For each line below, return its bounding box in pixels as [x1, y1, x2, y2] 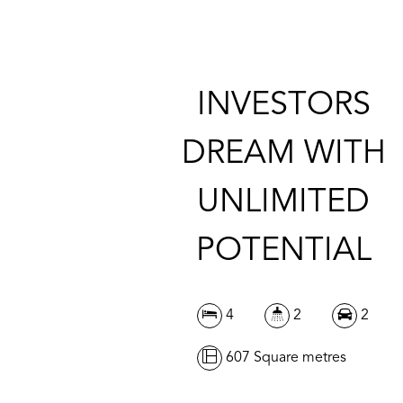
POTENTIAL [195, 235, 372, 268]
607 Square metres [221, 350, 346, 365]
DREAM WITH [181, 138, 386, 171]
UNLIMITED [197, 186, 371, 219]
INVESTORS [196, 89, 371, 122]
